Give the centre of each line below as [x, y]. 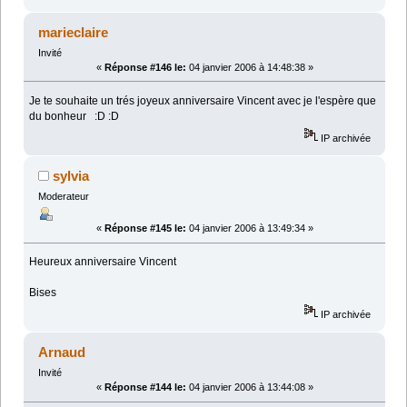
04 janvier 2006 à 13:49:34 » [249, 228]
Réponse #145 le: [145, 228]
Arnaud [62, 352]
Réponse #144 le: [145, 387]
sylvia [71, 176]
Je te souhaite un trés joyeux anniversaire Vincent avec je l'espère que [203, 100]
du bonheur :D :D [74, 116]
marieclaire [74, 32]
